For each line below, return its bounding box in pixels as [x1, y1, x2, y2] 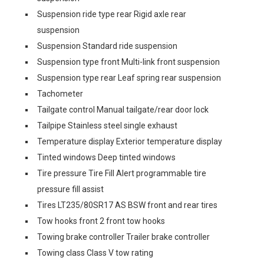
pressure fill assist [37, 184, 104, 194]
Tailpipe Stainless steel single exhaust [37, 121, 177, 130]
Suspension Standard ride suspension [37, 41, 177, 51]
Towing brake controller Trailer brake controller [37, 232, 210, 242]
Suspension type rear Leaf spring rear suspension [37, 73, 221, 82]
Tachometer [37, 89, 83, 98]
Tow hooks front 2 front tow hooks [37, 216, 165, 226]
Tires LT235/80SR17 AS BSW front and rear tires [37, 200, 217, 210]
